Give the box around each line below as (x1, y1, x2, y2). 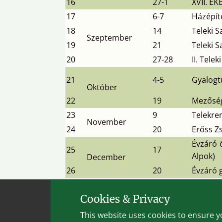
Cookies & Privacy (80, 192, 170, 206)
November (87, 116, 126, 127)
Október (87, 82, 117, 93)
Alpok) (192, 151, 215, 162)
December (87, 152, 126, 163)
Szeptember (87, 32, 132, 43)
